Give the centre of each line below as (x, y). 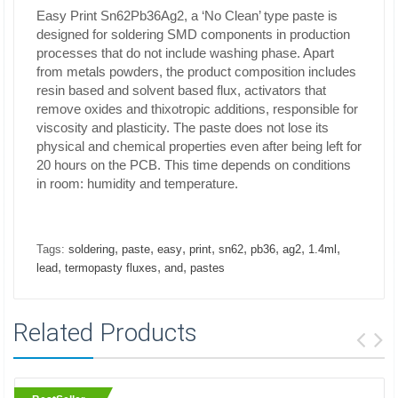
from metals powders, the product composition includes (196, 72)
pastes (207, 268)
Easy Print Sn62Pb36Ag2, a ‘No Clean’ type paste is (187, 16)
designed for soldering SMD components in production (193, 34)
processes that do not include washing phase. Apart (185, 53)
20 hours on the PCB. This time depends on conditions (194, 165)
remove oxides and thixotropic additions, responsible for (197, 109)
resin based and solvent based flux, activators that (181, 90)
